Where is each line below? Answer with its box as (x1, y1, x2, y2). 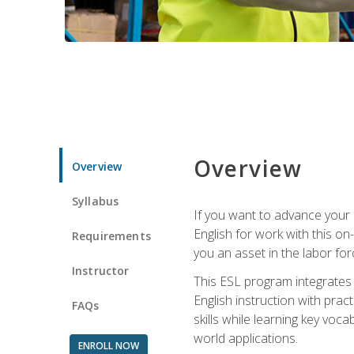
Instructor (72, 262, 130, 278)
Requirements (72, 228, 151, 243)
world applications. (193, 329, 298, 347)
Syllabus (72, 193, 119, 209)
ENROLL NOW (77, 338, 139, 352)
